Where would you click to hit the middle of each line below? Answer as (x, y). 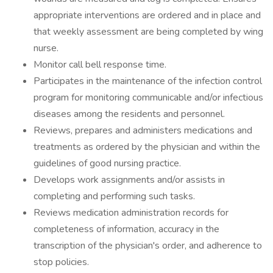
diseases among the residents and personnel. (129, 114)
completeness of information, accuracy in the (126, 229)
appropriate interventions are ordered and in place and (147, 15)
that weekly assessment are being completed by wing (148, 32)
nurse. (46, 48)
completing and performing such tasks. (114, 196)
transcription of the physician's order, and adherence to (148, 246)
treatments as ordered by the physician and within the (147, 147)
